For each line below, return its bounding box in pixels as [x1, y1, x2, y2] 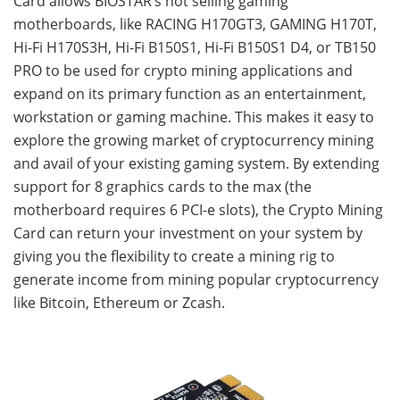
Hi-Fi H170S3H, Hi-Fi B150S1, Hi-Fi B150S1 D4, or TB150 [13, 37, 376, 57]
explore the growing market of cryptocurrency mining [13, 129, 374, 150]
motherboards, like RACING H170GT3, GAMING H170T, [13, 13, 377, 34]
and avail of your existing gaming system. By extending [13, 153, 379, 173]
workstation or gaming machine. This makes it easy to [13, 106, 374, 127]
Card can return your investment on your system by [13, 222, 362, 243]
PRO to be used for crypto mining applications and [13, 60, 353, 80]
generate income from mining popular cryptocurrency [13, 269, 379, 289]
